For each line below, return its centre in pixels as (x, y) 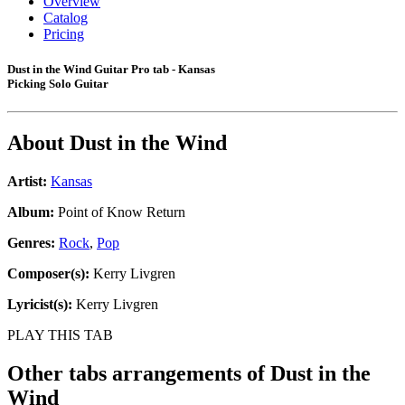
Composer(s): (48, 274)
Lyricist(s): (40, 305)
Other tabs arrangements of (139, 374)
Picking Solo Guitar (58, 84)
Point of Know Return (120, 212)
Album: (31, 212)
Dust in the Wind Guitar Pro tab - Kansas (111, 70)
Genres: (33, 243)
